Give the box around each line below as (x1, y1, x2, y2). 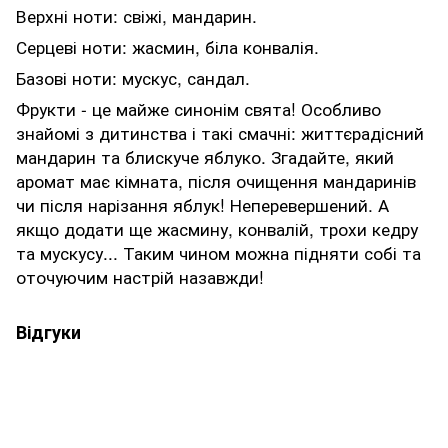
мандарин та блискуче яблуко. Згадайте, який (16, 143, 394, 169)
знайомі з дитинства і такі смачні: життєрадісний (16, 119, 424, 145)
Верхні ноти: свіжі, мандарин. (16, 2, 257, 28)
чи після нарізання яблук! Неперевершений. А (16, 191, 389, 217)
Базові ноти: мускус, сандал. (16, 64, 250, 90)
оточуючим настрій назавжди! (16, 263, 264, 289)
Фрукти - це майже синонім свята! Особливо (16, 95, 381, 121)
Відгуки (16, 318, 81, 345)
